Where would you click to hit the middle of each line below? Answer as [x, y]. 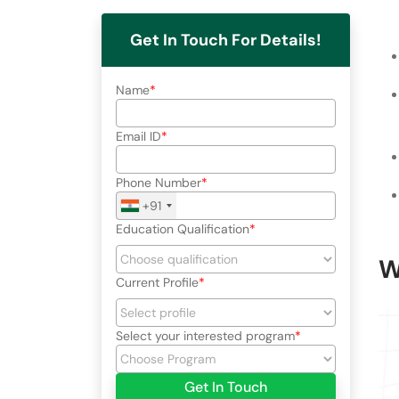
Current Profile [157, 282]
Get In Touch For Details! [226, 40]
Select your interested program [205, 335]
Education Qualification [183, 228]
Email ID [138, 136]
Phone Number [159, 182]
